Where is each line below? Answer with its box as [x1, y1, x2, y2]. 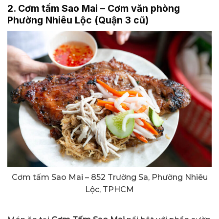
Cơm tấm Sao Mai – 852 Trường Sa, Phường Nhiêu [11, 172, 208, 182]
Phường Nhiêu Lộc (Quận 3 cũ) [7, 14, 149, 26]
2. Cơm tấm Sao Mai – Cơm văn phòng [7, 2, 180, 15]
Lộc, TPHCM [85, 184, 134, 194]
